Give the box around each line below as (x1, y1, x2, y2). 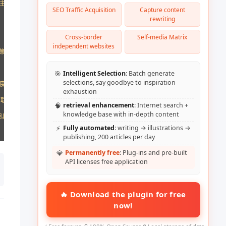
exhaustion (63, 87, 97, 96)
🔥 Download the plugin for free (60, 189, 186, 199)
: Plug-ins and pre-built (119, 148, 187, 157)
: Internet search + (134, 100, 188, 109)
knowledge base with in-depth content (63, 109, 179, 119)
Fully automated (63, 123, 115, 132)
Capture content (139, 5, 185, 14)
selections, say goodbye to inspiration (63, 78, 176, 87)
